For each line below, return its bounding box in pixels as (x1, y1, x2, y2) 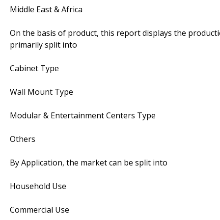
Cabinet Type (10, 62, 59, 74)
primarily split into (10, 39, 77, 50)
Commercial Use (10, 204, 69, 215)
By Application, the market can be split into (10, 157, 167, 168)
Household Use (10, 180, 66, 192)
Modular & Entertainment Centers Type (10, 110, 156, 121)
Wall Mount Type (10, 86, 73, 97)
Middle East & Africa (10, 3, 82, 15)
